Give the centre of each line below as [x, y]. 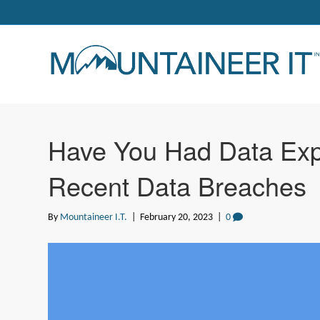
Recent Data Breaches [177, 185]
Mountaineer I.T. [94, 217]
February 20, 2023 [177, 217]
